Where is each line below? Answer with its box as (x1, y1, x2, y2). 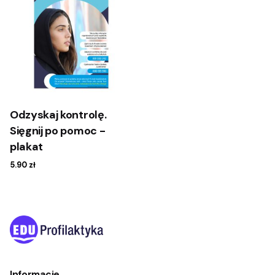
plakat (10, 139, 44, 155)
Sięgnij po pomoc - (10, 123, 106, 139)
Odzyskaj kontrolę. (10, 107, 107, 123)
